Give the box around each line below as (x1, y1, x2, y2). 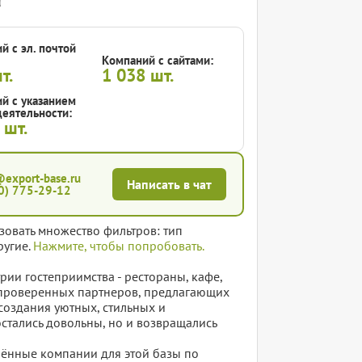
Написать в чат (126, 176, 212, 193)
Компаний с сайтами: (102, 53, 214, 69)
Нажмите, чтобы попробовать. (33, 238, 205, 255)
